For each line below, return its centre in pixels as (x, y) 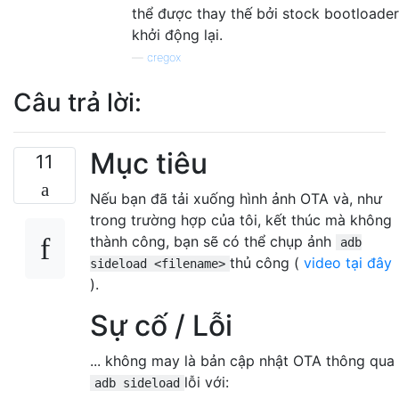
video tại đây (348, 262)
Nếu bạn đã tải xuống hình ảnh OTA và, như (236, 198)
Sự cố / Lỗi (161, 325)
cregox (164, 57)
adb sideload (137, 383)
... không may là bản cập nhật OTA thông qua (242, 360)
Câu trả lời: (77, 102)
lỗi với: (207, 382)
